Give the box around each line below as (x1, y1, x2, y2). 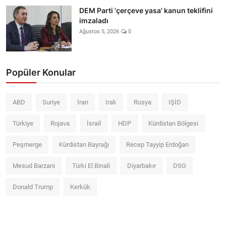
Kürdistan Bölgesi (148, 119, 198, 127)
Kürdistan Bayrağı (59, 140, 109, 148)
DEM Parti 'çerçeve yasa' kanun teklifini (79, 6, 213, 15)
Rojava (50, 119, 70, 127)
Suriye (42, 98, 60, 106)
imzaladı (79, 16, 108, 25)
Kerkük (70, 183, 90, 191)
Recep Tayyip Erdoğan (126, 140, 189, 148)
